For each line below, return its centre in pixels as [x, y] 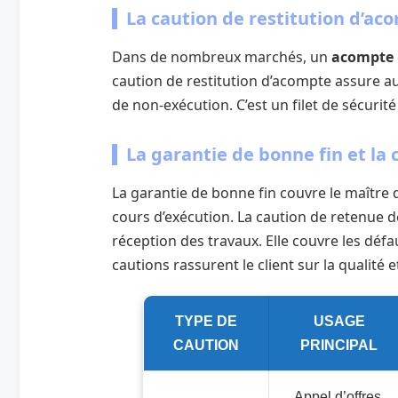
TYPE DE [206, 321]
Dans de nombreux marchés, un [222, 56]
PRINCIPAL [339, 345]
